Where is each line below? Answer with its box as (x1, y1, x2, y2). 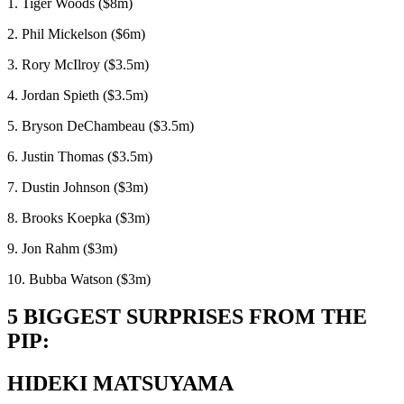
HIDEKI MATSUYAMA (7, 372, 234, 396)
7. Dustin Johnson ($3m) (7, 179, 148, 195)
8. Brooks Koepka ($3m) (7, 209, 150, 225)
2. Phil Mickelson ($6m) (7, 25, 145, 41)
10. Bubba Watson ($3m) (7, 271, 151, 287)
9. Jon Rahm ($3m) (7, 240, 117, 256)
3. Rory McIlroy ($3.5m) (7, 56, 149, 72)
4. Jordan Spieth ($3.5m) (7, 87, 148, 103)
